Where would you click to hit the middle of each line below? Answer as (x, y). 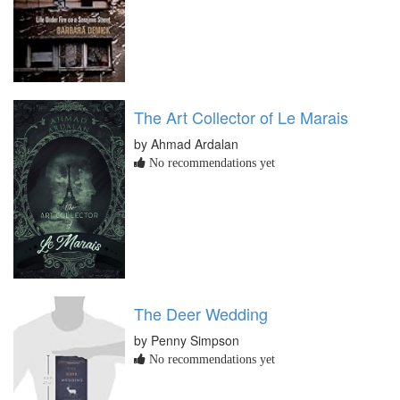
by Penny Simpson (187, 340)
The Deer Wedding (201, 313)
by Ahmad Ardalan (186, 143)
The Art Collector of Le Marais (241, 117)
